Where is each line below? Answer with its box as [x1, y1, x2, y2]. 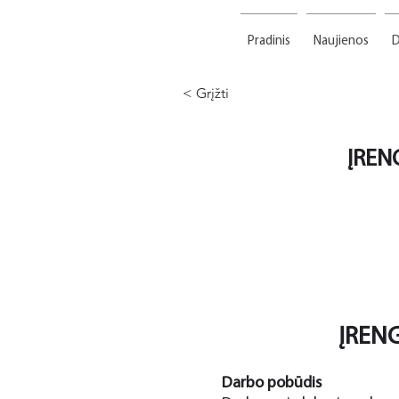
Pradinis [247, 35, 290, 48]
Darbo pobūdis [222, 375, 322, 392]
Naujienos [313, 35, 369, 48]
